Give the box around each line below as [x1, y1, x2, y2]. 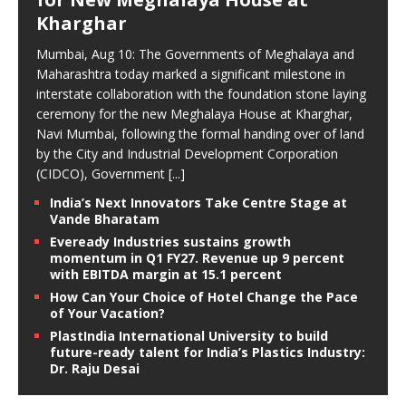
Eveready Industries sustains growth [50, 233, 291, 251]
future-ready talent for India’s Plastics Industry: [50, 343, 365, 362]
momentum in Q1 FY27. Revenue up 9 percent [50, 249, 344, 267]
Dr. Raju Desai [50, 360, 140, 378]
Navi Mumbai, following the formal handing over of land [36, 125, 364, 143]
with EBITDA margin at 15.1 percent [50, 266, 282, 284]
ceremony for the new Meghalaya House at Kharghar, [36, 105, 353, 123]
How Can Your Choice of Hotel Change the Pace [50, 288, 358, 306]
